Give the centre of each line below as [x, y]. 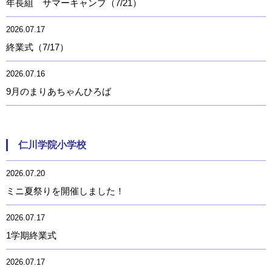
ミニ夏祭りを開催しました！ [65, 191]
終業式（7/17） [37, 47]
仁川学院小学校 [52, 145]
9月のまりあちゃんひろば [59, 91]
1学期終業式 [31, 235]
